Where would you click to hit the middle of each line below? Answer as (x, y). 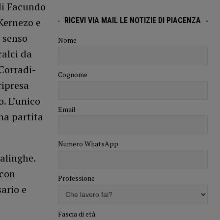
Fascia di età (76, 214)
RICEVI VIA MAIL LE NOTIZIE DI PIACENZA (133, 21)
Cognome (72, 75)
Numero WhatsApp (88, 143)
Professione (76, 178)
